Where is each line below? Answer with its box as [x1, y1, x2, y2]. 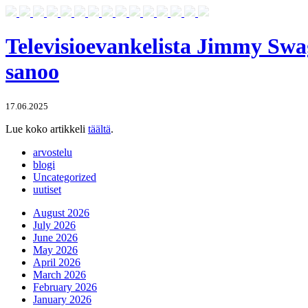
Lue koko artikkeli [5, 122, 88, 135]
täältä [88, 122, 111, 135]
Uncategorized [33, 170, 96, 183]
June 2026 [33, 231, 78, 243]
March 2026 [33, 268, 86, 280]
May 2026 [33, 243, 78, 256]
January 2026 [33, 293, 91, 305]
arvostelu [33, 146, 72, 158]
